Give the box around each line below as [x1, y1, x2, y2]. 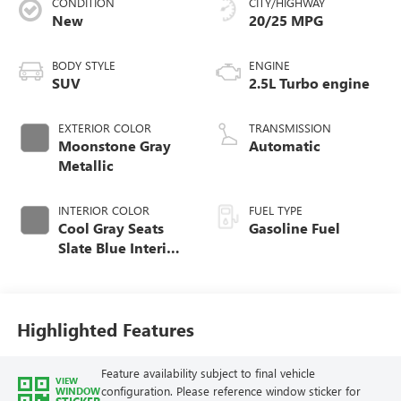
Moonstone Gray [57, 135, 171, 155]
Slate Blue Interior [57, 237, 181, 257]
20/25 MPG [249, 10, 323, 30]
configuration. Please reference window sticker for [100, 383, 361, 399]
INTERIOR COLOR [57, 201, 149, 218]
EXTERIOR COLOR [57, 119, 151, 135]
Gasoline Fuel [249, 218, 340, 237]
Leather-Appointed [57, 296, 186, 316]
